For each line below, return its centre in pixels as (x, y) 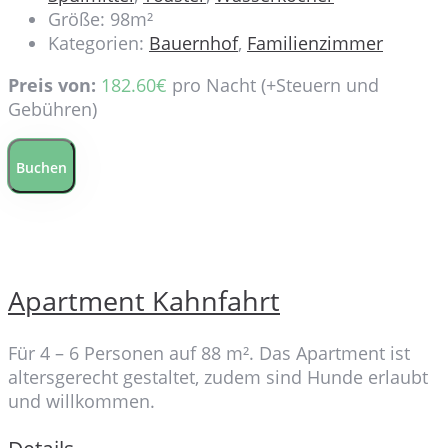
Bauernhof (193, 43)
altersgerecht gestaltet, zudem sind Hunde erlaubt (218, 377)
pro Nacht (214, 85)
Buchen (41, 168)
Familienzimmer (315, 43)
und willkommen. (81, 401)
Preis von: (52, 85)
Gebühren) (52, 109)
